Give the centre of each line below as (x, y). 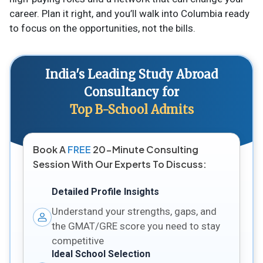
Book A (50, 149)
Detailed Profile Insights (105, 191)
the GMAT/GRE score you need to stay (136, 226)
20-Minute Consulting (144, 149)
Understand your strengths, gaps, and (134, 211)
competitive (77, 240)
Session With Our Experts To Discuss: (119, 164)
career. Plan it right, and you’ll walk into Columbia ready (129, 13)
